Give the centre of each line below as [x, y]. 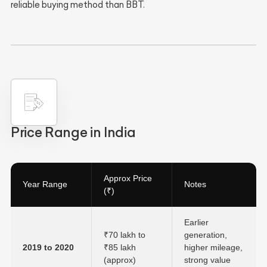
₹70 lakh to [125, 235]
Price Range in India [73, 132]
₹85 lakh [120, 247]
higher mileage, [213, 247]
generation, [206, 235]
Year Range [45, 184]
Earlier [196, 222]
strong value [207, 260]
